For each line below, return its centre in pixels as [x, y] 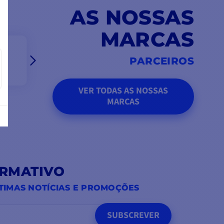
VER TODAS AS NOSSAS [123, 91]
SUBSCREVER [133, 215]
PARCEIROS [162, 61]
